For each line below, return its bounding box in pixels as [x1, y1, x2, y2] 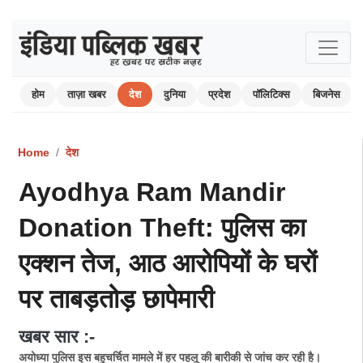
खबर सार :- [19, 327, 95, 347]
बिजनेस [313, 88, 340, 100]
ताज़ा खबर [67, 88, 106, 100]
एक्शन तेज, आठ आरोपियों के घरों [19, 249, 317, 278]
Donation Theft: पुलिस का [19, 213, 305, 242]
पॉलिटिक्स [253, 88, 290, 100]
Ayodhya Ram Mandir [19, 177, 285, 207]
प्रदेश [208, 88, 230, 100]
